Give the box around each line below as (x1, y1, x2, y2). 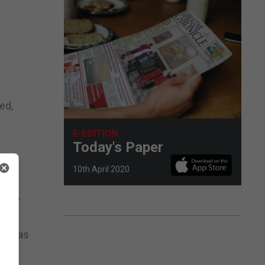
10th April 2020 (73, 164, 130, 174)
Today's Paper (73, 138, 163, 156)
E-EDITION (73, 127, 118, 139)
